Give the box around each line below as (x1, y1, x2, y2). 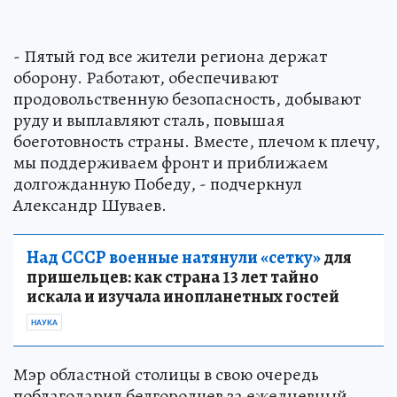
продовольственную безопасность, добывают (13, 86, 361, 111)
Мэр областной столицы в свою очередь (13, 362, 319, 386)
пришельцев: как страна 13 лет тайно (27, 264, 319, 289)
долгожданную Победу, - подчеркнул (13, 171, 302, 196)
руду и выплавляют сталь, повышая (13, 107, 284, 132)
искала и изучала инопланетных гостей (27, 284, 339, 308)
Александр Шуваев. (13, 192, 167, 217)
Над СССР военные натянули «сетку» (27, 245, 321, 269)
